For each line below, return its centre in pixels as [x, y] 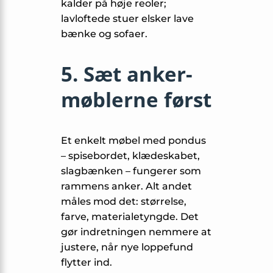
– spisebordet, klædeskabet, [130, 155]
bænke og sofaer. [104, 34]
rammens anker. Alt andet [126, 186]
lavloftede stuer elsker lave [127, 18]
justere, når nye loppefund [127, 247]
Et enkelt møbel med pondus [133, 140]
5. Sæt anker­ [127, 74]
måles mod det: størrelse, [124, 201]
